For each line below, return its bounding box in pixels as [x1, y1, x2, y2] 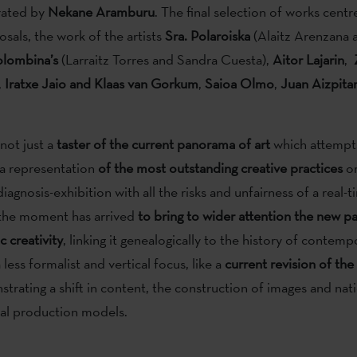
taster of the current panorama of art [56, 134, 270, 153]
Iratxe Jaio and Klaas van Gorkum [4, 73, 198, 92]
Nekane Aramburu [47, 2, 155, 21]
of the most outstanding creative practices [97, 158, 343, 177]
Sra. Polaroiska [164, 25, 250, 45]
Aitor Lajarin [272, 49, 344, 69]
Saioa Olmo [204, 73, 274, 92]
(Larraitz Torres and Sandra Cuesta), [57, 49, 273, 69]
